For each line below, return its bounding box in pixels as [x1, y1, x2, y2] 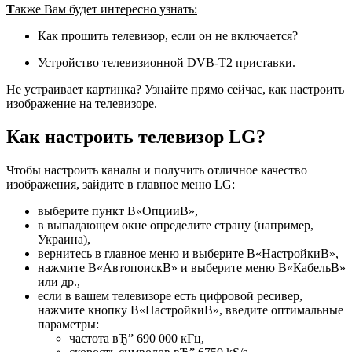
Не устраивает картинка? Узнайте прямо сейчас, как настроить [6, 82, 344, 96]
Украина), [38, 232, 90, 246]
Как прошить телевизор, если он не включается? [38, 29, 298, 42]
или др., [38, 274, 80, 288]
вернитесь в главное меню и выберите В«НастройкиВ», [38, 246, 339, 260]
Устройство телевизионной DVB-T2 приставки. [38, 56, 295, 69]
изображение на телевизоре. [6, 97, 157, 110]
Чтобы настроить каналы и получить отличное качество [6, 163, 307, 177]
